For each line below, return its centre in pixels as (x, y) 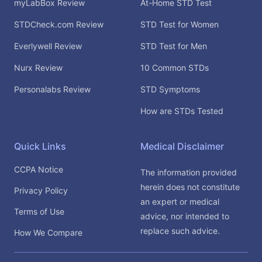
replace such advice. (180, 230)
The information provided (189, 172)
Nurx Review (38, 67)
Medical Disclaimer (182, 146)
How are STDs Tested (182, 111)
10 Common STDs (175, 67)
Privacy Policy (41, 190)
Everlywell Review (48, 46)
